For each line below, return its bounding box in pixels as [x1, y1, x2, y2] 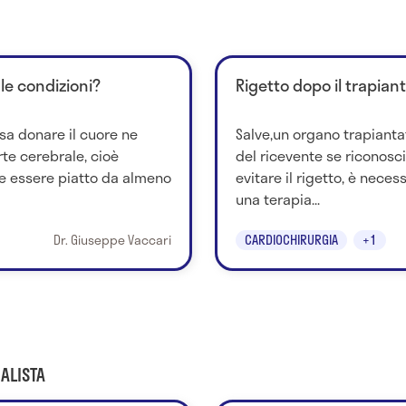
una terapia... [235, 188, 320, 211]
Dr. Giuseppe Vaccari [53, 229, 171, 249]
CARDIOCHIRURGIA [244, 229, 338, 249]
